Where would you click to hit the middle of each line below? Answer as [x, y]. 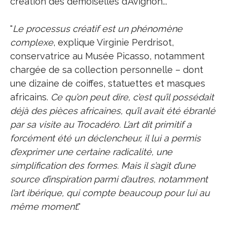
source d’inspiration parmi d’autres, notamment [109, 179]
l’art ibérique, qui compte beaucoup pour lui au [110, 193]
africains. [30, 97]
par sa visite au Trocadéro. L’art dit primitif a [101, 124]
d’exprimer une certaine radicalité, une [91, 152]
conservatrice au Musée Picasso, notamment [107, 56]
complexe [32, 42]
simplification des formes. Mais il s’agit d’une [103, 165]
